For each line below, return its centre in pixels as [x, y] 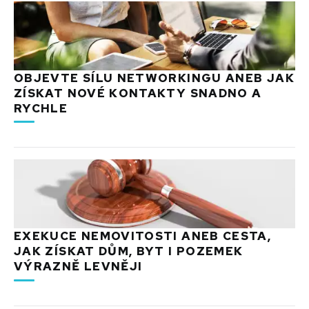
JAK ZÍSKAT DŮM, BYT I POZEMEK [129, 251]
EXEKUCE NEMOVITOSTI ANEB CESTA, [143, 236]
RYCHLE [41, 108]
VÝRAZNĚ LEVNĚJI [78, 267]
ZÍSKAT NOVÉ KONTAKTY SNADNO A [138, 93]
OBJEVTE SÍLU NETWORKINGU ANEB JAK [154, 78]
